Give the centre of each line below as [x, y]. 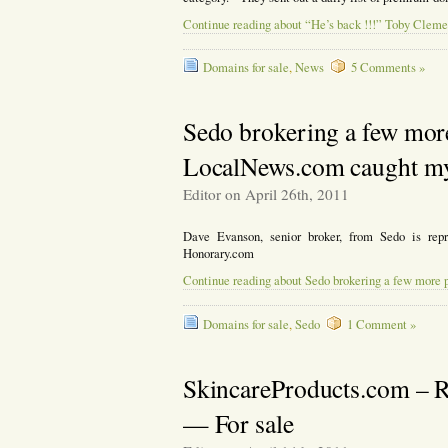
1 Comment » [381, 324]
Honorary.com [218, 254]
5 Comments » [387, 68]
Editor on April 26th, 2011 [265, 194]
